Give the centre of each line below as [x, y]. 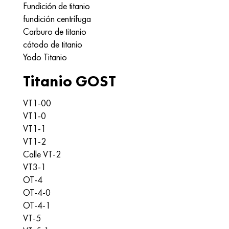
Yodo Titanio [45, 57]
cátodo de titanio [53, 44]
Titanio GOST [70, 81]
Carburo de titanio [55, 31]
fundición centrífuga [57, 19]
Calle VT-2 [42, 154]
